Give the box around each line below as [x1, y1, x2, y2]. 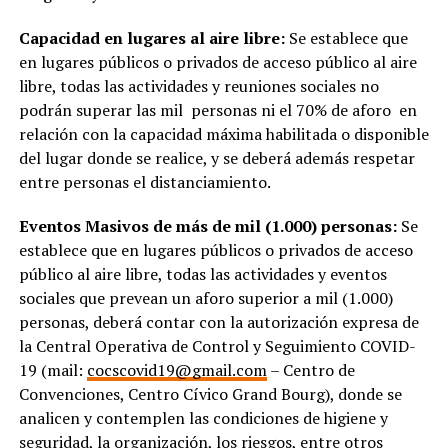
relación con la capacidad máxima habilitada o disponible [18, 122, 429, 145]
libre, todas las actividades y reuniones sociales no [18, 74, 379, 97]
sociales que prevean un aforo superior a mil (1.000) [18, 286, 393, 309]
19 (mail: [18, 358, 87, 381]
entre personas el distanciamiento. [18, 170, 271, 193]
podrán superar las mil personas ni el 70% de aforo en [18, 98, 417, 121]
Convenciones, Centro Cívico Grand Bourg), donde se [18, 382, 402, 405]
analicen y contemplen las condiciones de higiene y [18, 406, 388, 429]
